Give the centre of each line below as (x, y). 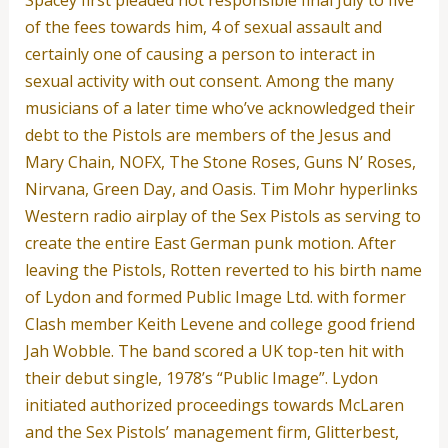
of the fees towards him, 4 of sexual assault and (203, 27)
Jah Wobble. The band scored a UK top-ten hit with (214, 351)
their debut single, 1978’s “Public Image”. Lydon (201, 378)
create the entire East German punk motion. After (210, 243)
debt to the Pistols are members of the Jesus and (207, 135)
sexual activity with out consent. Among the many (209, 81)
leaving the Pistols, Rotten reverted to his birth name (223, 270)
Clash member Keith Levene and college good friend (219, 324)
